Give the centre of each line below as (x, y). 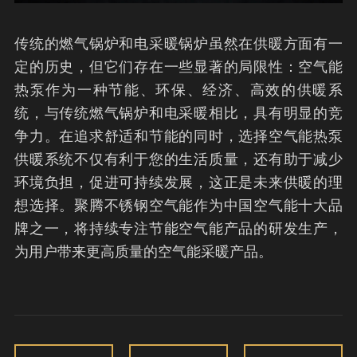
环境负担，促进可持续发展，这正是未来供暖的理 (178, 182)
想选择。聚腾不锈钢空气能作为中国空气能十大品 (178, 206)
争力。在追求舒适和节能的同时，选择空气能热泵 (178, 136)
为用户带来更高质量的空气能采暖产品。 (143, 252)
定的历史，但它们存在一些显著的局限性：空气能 (178, 67)
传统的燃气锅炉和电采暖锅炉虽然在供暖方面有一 (178, 44)
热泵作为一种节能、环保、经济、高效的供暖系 (178, 90)
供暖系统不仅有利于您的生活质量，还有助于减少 (178, 159)
